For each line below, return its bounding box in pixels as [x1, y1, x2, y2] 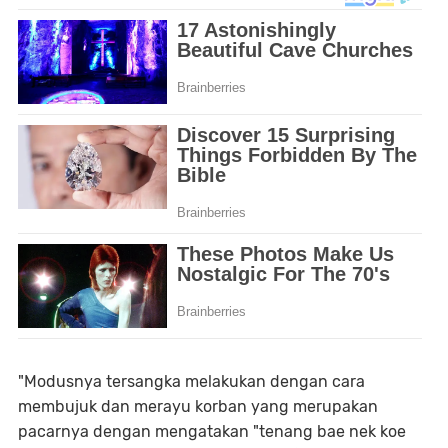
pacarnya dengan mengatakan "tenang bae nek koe [18, 421, 406, 441]
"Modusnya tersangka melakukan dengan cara [18, 371, 365, 391]
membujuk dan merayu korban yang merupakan [18, 396, 378, 416]
